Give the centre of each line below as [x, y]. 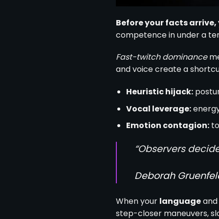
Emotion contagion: [167, 126]
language [180, 201]
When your [138, 201]
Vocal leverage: [158, 109]
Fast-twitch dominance [162, 57]
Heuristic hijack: [159, 92]
